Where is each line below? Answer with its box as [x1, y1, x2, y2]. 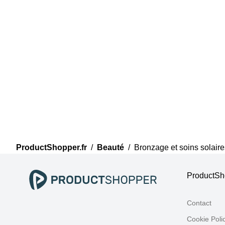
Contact [187, 199, 211, 207]
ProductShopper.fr [16, 143, 87, 152]
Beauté [97, 143, 124, 152]
